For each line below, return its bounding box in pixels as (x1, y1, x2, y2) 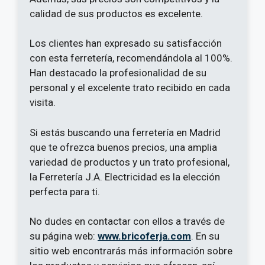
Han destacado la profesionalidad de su (30, 67, 206, 79)
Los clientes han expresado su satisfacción (30, 37, 222, 50)
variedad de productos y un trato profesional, (30, 156, 230, 168)
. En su (191, 230, 219, 243)
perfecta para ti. (30, 185, 100, 198)
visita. (30, 96, 56, 109)
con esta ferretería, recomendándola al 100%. (30, 52, 232, 64)
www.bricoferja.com (98, 230, 191, 243)
